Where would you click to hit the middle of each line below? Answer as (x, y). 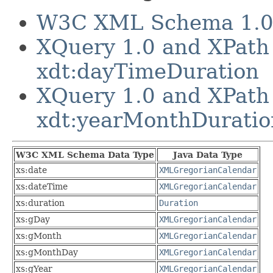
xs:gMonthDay (47, 252)
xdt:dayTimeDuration (148, 71)
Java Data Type (208, 154)
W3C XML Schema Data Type (85, 154)
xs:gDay (33, 219)
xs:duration (40, 203)
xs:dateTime (42, 186)
